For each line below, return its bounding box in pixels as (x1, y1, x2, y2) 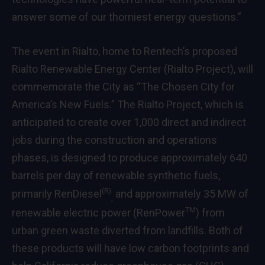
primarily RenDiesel (12, 187, 102, 200)
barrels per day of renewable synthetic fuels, (12, 169, 220, 182)
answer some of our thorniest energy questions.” (12, 10, 241, 23)
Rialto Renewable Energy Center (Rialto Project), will (12, 62, 253, 75)
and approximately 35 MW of (113, 187, 248, 200)
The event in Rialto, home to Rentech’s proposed (12, 44, 237, 57)
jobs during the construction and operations (12, 133, 217, 146)
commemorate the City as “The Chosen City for (12, 80, 235, 93)
